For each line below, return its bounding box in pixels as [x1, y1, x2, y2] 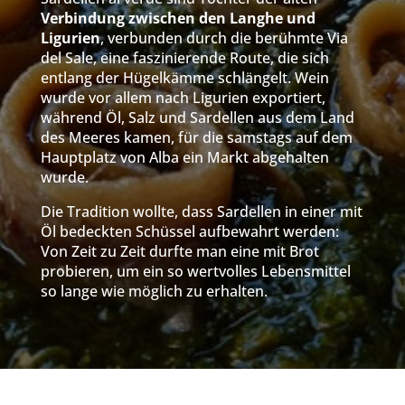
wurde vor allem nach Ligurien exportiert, [40, 88, 325, 108]
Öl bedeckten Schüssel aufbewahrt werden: [40, 221, 339, 241]
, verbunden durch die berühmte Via [99, 28, 348, 48]
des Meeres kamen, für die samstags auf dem [40, 127, 353, 147]
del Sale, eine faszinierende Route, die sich [40, 48, 329, 68]
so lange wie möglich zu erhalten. [40, 281, 268, 301]
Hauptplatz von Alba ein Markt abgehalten [40, 147, 329, 167]
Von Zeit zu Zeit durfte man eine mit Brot [40, 241, 319, 261]
